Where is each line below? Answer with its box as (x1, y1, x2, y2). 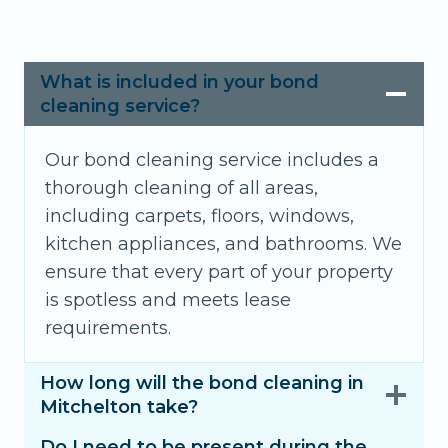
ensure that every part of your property (45, 260, 393, 283)
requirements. (45, 316, 171, 339)
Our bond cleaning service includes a (45, 148, 379, 171)
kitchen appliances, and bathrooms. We (45, 232, 402, 255)
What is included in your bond (40, 70, 319, 93)
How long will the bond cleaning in (40, 371, 364, 394)
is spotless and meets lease (45, 288, 291, 311)
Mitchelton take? (40, 395, 198, 418)
